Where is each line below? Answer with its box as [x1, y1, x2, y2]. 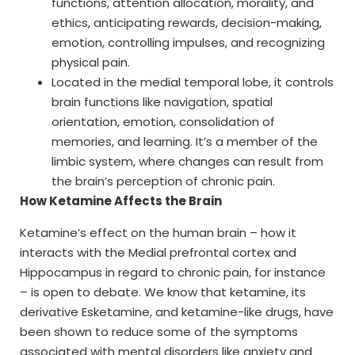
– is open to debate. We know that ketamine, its [20, 283, 306, 300]
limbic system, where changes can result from [52, 153, 323, 170]
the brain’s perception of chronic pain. [52, 173, 275, 190]
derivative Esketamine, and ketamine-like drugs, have [20, 303, 334, 320]
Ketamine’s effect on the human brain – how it [20, 223, 296, 241]
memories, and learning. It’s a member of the [52, 133, 318, 151]
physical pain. [52, 54, 130, 71]
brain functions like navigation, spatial [52, 94, 273, 111]
